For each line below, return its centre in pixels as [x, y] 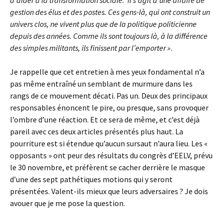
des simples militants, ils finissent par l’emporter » [90, 48]
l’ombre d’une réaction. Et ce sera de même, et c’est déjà [105, 119]
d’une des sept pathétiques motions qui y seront [91, 179]
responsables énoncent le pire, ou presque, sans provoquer [109, 108]
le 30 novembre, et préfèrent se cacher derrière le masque [108, 167]
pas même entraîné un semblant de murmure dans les [101, 84]
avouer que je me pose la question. [67, 203]
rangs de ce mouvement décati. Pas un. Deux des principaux [109, 96]
